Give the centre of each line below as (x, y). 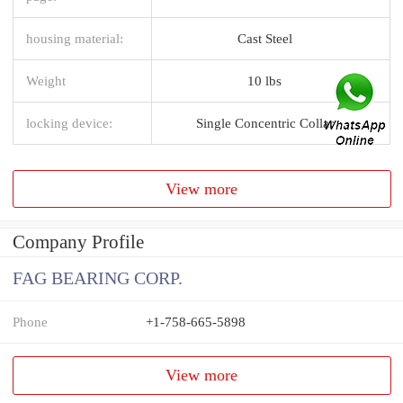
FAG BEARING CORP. (98, 279)
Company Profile (78, 242)
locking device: (69, 122)
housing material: (75, 38)
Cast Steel (264, 38)
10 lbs (264, 80)
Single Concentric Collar (264, 122)
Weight (46, 80)
